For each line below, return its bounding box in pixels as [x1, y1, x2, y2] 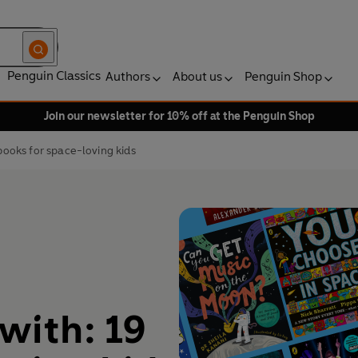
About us [173, 69, 222, 84]
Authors [105, 69, 150, 84]
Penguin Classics [7, 68, 101, 83]
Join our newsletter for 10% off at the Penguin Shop [43, 109, 315, 123]
